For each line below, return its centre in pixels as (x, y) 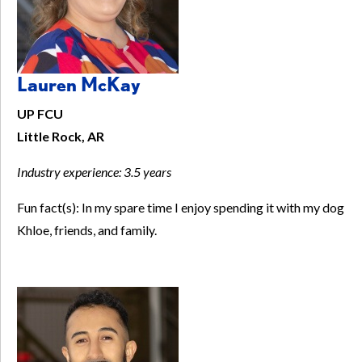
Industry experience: (70, 172)
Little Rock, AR (61, 137)
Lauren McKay (79, 85)
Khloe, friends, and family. (87, 230)
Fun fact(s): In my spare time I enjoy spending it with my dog (181, 208)
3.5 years (147, 172)
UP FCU (40, 114)
